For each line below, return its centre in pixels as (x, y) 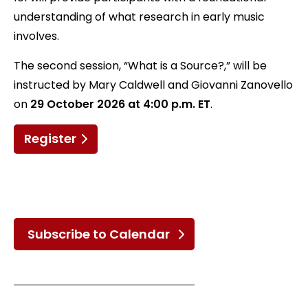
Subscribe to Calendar (99, 234)
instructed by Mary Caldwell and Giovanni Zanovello (153, 85)
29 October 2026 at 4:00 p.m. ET (120, 104)
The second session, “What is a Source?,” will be (140, 66)
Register (50, 139)
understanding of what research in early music (139, 17)
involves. (36, 36)
